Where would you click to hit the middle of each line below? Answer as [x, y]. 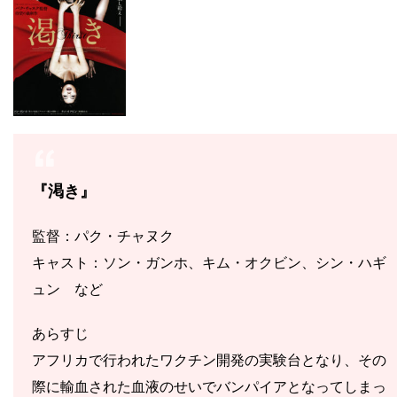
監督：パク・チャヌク [103, 235]
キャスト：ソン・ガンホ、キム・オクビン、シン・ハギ [209, 262]
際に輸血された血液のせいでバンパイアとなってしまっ [209, 386]
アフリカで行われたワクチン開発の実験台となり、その [209, 359]
